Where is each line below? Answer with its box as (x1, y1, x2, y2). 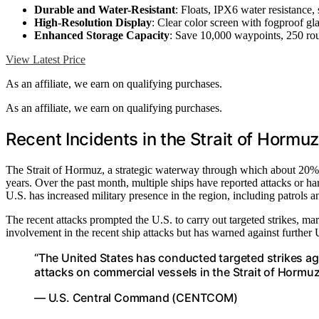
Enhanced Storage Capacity (34, 29, 169, 42)
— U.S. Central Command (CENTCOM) (34, 291, 238, 305)
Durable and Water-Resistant (34, 4, 175, 16)
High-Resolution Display (34, 16, 152, 29)
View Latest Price (6, 53, 85, 66)
